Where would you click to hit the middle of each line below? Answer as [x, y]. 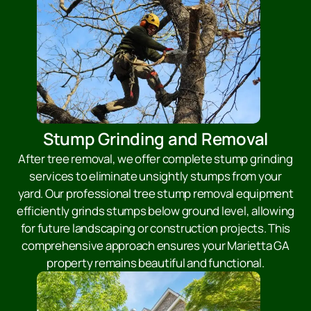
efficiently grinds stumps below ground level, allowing [155, 210]
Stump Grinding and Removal [155, 138]
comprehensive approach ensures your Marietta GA [155, 245]
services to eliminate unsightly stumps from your [155, 176]
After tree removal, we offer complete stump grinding [155, 158]
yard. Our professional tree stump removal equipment [155, 193]
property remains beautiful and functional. [155, 262]
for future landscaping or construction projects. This [155, 228]
